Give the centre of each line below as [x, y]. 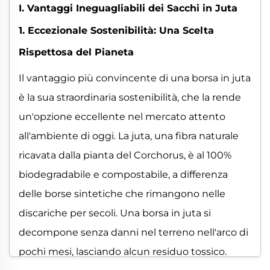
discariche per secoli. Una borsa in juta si [115, 213]
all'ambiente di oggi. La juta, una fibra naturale [129, 136]
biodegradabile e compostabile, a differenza [123, 174]
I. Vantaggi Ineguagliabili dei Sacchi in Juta [128, 8]
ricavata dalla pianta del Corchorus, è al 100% [125, 155]
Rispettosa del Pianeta [76, 52]
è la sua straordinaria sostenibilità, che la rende [130, 97]
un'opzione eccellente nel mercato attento [122, 117]
